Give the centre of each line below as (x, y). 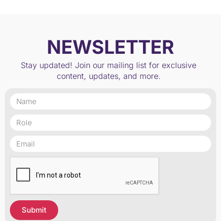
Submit (34, 210)
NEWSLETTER (110, 47)
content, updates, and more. (109, 76)
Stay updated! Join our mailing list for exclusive (109, 65)
